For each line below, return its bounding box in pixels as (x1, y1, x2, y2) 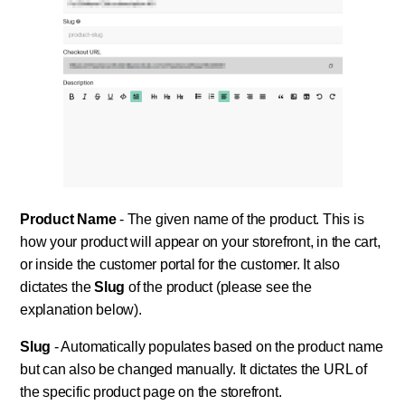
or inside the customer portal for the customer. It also (20, 257, 340, 273)
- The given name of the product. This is (116, 212, 364, 228)
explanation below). (20, 302, 142, 318)
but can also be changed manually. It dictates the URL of (20, 362, 367, 378)
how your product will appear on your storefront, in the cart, (20, 234, 381, 250)
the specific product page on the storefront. (20, 384, 282, 400)
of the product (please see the (125, 279, 312, 296)
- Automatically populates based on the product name (51, 339, 383, 355)
